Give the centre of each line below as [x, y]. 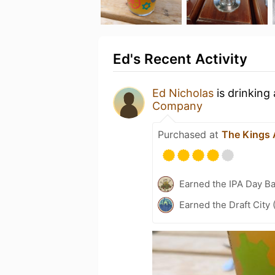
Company [177, 106]
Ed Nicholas [183, 93]
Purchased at [190, 134]
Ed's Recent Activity [180, 59]
